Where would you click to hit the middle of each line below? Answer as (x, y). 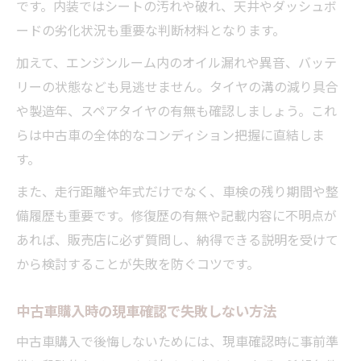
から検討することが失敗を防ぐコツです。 (138, 263)
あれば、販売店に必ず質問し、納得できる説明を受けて (177, 239)
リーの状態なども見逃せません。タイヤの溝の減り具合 (177, 86)
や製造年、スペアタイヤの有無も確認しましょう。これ (176, 110)
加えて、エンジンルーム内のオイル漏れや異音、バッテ (176, 62)
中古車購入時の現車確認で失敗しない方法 (146, 310)
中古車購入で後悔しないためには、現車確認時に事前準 (177, 340)
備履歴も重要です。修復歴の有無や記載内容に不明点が (176, 215)
